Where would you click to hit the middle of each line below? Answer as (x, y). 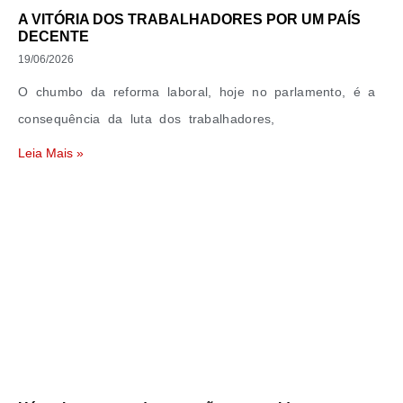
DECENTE (54, 36)
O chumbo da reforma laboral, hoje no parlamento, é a (197, 92)
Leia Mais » (51, 153)
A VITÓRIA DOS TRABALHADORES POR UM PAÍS (189, 19)
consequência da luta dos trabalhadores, (147, 119)
